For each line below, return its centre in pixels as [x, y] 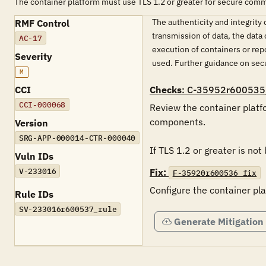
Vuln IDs [34, 156]
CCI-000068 [42, 104]
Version [31, 123]
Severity [34, 56]
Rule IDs [34, 194]
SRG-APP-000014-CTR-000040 [77, 138]
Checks [166, 90]
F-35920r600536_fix [215, 173]
